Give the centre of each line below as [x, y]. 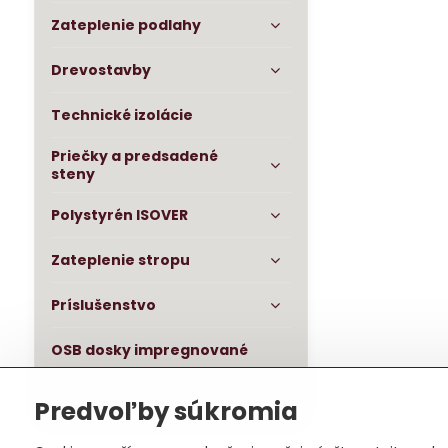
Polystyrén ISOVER [119, 215]
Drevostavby [100, 70]
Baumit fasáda [107, 395]
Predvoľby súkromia [165, 411]
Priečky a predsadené [134, 156]
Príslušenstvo [103, 305]
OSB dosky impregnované [149, 350]
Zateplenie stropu [120, 260]
